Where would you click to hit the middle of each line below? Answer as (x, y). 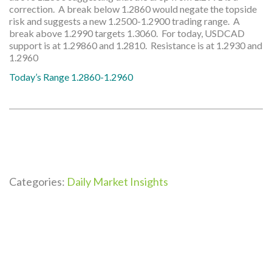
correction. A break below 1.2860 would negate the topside (133, 9)
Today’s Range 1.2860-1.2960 (71, 77)
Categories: (38, 182)
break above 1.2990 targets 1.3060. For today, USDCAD (127, 33)
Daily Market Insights (117, 182)
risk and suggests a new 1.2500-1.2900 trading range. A (124, 21)
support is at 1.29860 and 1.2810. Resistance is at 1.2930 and (136, 45)
